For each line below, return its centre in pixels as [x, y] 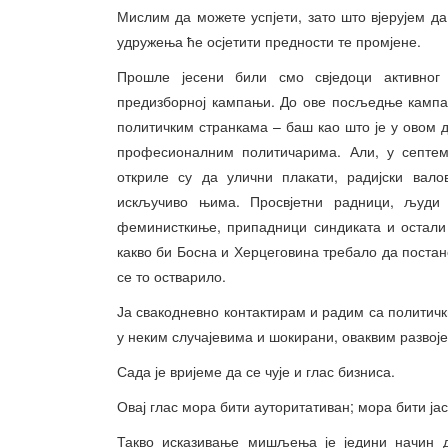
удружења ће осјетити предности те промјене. [269, 41]
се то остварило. [171, 276]
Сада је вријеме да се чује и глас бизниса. [256, 371]
